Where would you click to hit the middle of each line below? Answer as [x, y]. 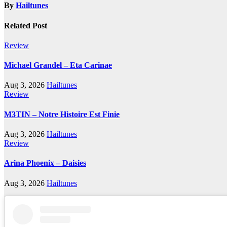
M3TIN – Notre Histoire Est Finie [62, 114]
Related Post [26, 25]
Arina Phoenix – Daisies [45, 163]
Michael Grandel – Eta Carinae [58, 65]
